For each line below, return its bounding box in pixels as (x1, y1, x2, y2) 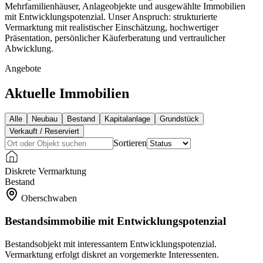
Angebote (5, 63, 41, 73)
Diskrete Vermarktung (5, 166, 86, 177)
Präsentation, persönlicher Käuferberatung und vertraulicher (5, 32, 225, 43)
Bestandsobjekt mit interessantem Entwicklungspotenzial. (5, 238, 217, 249)
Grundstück (160, 114, 199, 124)
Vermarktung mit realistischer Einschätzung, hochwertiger (5, 22, 218, 32)
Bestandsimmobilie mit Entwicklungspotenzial (5, 215, 226, 228)
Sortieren (113, 138, 147, 149)
